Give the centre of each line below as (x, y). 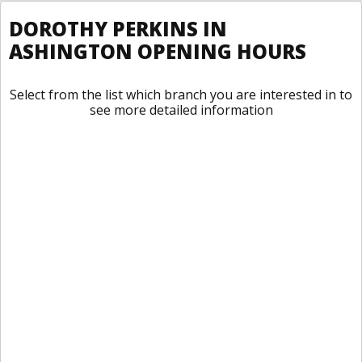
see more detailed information (181, 110)
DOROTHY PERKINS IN (118, 29)
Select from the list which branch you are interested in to (181, 95)
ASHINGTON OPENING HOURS (158, 51)
